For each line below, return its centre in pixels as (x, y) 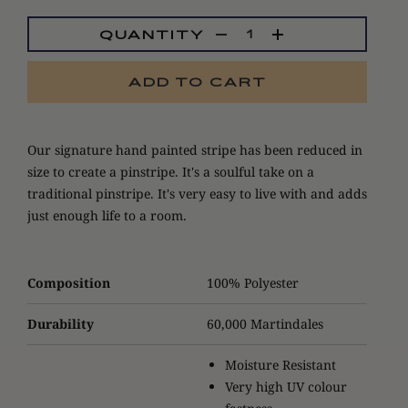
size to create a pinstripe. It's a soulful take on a (171, 172)
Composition (69, 283)
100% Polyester (253, 283)
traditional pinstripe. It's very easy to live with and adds (197, 194)
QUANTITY (152, 34)
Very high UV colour (286, 387)
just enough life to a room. (107, 215)
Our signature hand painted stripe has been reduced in (195, 150)
